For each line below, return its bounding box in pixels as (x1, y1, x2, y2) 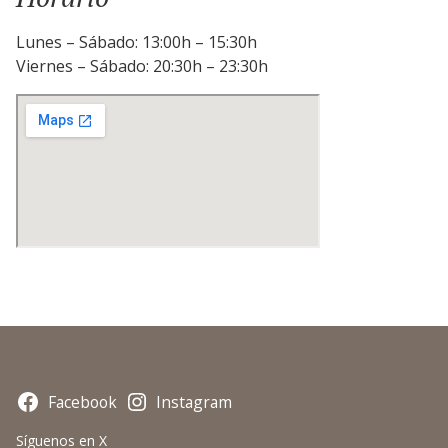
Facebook (47, 391, 117, 413)
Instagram (156, 391, 233, 413)
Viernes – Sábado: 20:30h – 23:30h (16, 55, 268, 77)
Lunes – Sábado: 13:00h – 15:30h (16, 31, 257, 53)
